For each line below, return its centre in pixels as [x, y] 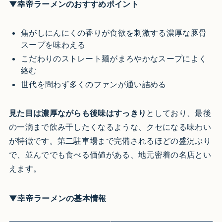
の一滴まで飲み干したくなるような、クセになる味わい [110, 127]
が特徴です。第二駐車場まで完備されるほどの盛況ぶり [110, 140]
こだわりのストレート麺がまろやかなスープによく [114, 58]
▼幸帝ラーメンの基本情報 [57, 198]
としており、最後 [179, 113]
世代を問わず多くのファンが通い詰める [93, 84]
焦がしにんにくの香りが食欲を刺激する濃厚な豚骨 [114, 32]
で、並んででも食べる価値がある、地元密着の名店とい [110, 154]
